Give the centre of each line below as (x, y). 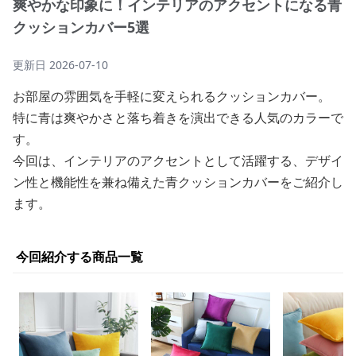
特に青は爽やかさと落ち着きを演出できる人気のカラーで (178, 118)
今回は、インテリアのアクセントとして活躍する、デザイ (178, 161)
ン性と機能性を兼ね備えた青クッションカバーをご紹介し (178, 182)
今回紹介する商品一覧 (79, 257)
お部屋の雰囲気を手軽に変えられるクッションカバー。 (172, 96)
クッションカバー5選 (81, 27)
